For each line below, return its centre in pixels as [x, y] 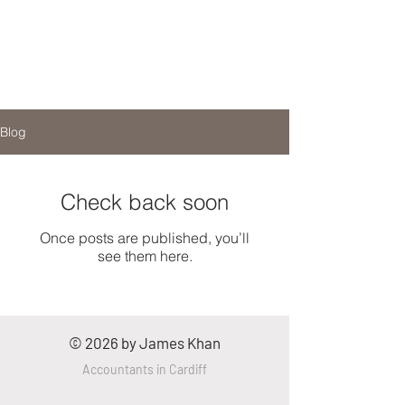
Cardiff [188, 369]
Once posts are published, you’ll [145, 238]
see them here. [145, 256]
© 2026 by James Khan [145, 343]
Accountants [118, 369]
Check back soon [145, 202]
